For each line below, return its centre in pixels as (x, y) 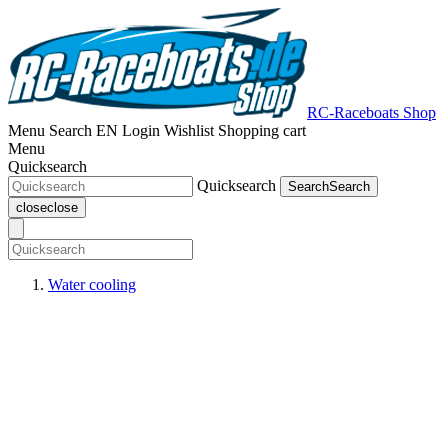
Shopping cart (262, 130)
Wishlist (189, 130)
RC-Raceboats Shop (371, 112)
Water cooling (92, 284)
